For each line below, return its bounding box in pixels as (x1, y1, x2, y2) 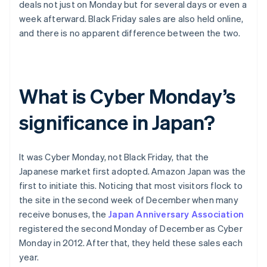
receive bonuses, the (19, 208, 108, 221)
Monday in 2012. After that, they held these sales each (19, 237, 243, 249)
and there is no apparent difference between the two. (19, 27, 241, 39)
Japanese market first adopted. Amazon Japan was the (19, 165, 246, 178)
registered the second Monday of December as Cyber (19, 222, 243, 235)
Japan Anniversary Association (108, 208, 244, 221)
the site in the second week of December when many (19, 194, 238, 206)
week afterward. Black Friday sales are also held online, (19, 13, 244, 25)
